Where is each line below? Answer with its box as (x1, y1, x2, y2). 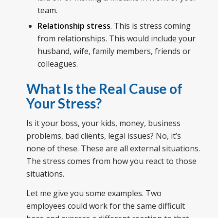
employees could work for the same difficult (26, 200, 185, 211)
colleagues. (37, 58, 78, 69)
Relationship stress (37, 20, 110, 31)
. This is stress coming (110, 20, 191, 31)
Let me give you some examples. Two (26, 187, 162, 199)
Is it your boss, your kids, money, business (26, 118, 181, 129)
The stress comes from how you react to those (26, 156, 197, 167)
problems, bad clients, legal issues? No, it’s (26, 130, 181, 142)
